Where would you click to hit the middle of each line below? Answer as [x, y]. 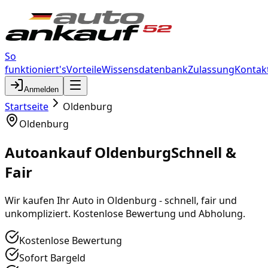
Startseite [27, 106]
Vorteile [84, 69]
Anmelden [41, 89]
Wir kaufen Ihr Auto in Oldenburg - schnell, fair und [121, 200]
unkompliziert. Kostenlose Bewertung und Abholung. [125, 213]
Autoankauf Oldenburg [88, 152]
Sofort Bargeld [52, 258]
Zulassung [211, 69]
